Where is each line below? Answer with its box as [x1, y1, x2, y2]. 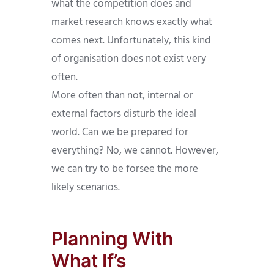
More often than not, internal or [51, 87, 193, 105]
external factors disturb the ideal [51, 106, 196, 123]
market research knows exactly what [51, 14, 212, 31]
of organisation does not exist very [51, 51, 206, 68]
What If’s [51, 250, 126, 272]
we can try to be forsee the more [51, 161, 198, 178]
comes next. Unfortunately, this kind [51, 32, 211, 50]
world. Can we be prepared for [51, 124, 188, 141]
